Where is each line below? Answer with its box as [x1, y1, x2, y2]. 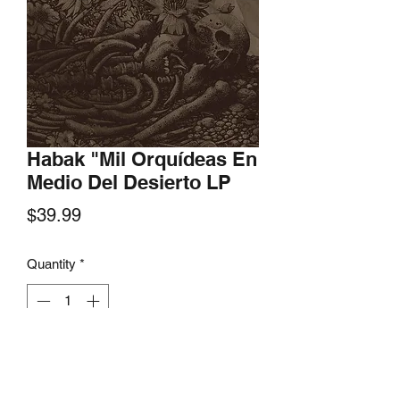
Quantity [27, 255, 76, 271]
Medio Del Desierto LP [27, 170, 231, 194]
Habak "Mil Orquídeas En [27, 146, 257, 171]
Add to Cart [109, 348, 177, 364]
